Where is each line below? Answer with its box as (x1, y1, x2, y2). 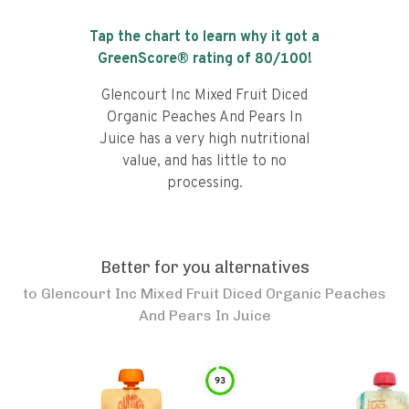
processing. (166, 174, 243, 193)
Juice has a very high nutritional (100, 131, 309, 149)
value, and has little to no (122, 152, 287, 171)
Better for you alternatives (100, 257, 309, 278)
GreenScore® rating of (97, 50, 255, 68)
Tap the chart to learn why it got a (89, 28, 320, 47)
